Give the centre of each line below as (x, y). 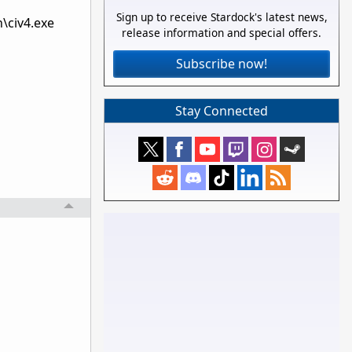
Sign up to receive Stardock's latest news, (222, 17)
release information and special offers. (222, 33)
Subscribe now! (222, 64)
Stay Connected (222, 111)
